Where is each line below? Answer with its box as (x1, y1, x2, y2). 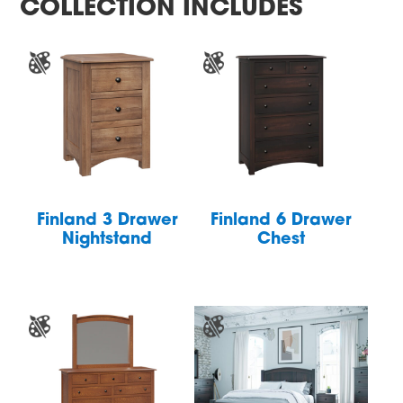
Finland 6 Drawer (210, 212, 353, 230)
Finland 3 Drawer (36, 212, 178, 230)
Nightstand (62, 231, 153, 249)
